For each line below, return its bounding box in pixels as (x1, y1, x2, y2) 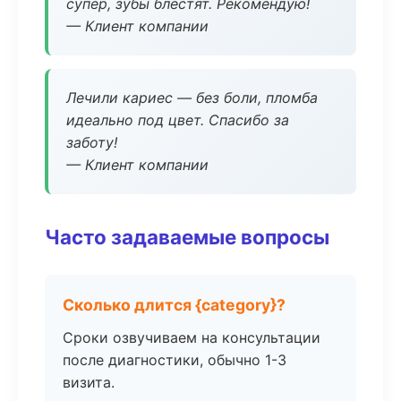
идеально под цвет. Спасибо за (66, 111, 289, 129)
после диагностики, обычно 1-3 (63, 351, 286, 369)
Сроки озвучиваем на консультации (63, 328, 320, 346)
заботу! (66, 133, 117, 151)
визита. (63, 373, 115, 391)
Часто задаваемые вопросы (45, 225, 329, 249)
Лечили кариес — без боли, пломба (66, 89, 318, 107)
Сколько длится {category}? (63, 295, 286, 314)
